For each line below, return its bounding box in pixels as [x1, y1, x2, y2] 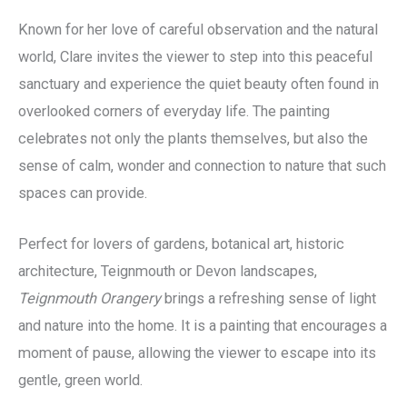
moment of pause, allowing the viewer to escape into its [18, 344, 376, 362]
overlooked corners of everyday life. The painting [18, 102, 330, 120]
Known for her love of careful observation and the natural [18, 20, 378, 38]
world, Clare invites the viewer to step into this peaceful [18, 47, 372, 65]
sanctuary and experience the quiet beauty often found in [18, 74, 379, 93]
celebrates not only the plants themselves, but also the [18, 129, 368, 147]
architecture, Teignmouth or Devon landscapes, [18, 263, 317, 281]
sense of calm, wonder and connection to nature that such [18, 156, 386, 174]
